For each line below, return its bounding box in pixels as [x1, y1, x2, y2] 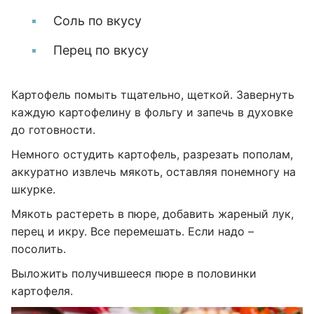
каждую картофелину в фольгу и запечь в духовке [11, 105, 293, 119]
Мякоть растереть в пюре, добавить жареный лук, [11, 207, 294, 221]
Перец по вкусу [53, 43, 149, 57]
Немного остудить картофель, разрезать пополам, [11, 147, 293, 161]
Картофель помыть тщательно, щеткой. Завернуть [11, 88, 294, 102]
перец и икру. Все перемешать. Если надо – [11, 224, 254, 238]
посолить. [11, 242, 66, 256]
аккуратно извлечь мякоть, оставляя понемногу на [11, 165, 296, 179]
